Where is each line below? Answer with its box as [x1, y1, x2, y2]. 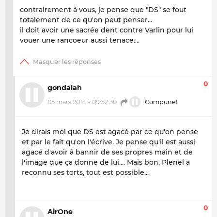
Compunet [143, 98, 179, 106]
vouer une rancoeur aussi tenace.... [20, 36, 139, 45]
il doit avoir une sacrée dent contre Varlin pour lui [20, 26, 193, 35]
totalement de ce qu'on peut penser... [20, 15, 152, 25]
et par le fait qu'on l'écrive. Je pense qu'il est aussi [22, 138, 195, 147]
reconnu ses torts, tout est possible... [22, 168, 149, 177]
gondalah [47, 83, 82, 92]
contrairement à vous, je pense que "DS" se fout [20, 5, 186, 15]
